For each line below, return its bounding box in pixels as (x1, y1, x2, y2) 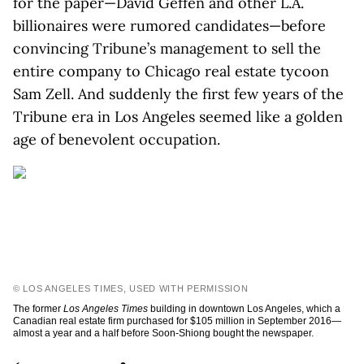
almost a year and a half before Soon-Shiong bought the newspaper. (13, 327, 314, 339)
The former (13, 303, 63, 314)
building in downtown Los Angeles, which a (148, 303, 340, 314)
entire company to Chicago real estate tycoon (13, 62, 329, 80)
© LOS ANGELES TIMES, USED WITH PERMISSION (13, 284, 249, 293)
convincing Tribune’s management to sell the (13, 39, 321, 58)
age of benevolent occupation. (13, 130, 220, 149)
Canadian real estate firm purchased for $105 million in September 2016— (13, 315, 341, 327)
